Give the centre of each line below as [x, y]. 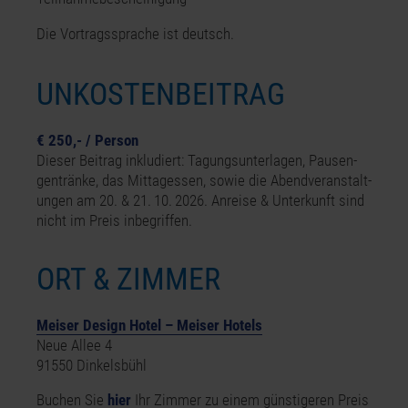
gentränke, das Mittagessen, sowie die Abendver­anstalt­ [204, 181]
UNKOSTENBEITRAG [161, 95]
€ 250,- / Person [89, 141]
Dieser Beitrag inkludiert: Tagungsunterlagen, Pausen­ [197, 161]
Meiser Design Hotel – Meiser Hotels [149, 325]
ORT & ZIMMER [128, 279]
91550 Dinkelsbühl [92, 365]
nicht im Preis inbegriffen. [114, 221]
